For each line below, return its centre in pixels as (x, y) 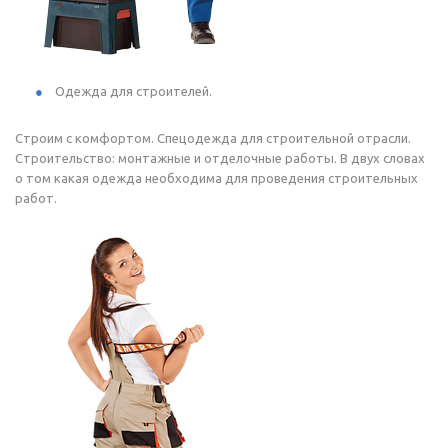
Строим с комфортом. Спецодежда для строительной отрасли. (213, 137)
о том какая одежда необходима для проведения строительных (216, 177)
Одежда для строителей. (133, 90)
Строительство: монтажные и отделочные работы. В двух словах (220, 157)
